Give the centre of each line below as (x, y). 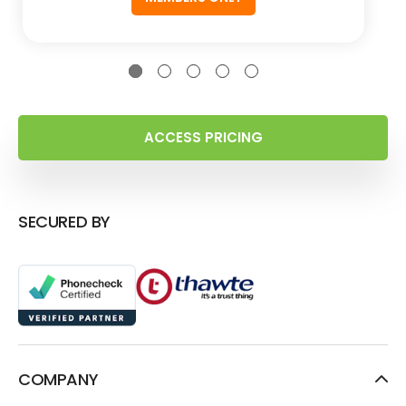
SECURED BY (64, 222)
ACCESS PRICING (203, 138)
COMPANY (58, 379)
